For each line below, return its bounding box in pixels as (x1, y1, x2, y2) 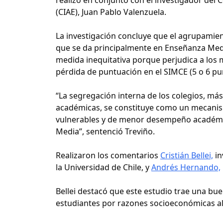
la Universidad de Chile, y (56, 161, 151, 173)
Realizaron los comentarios (56, 149, 160, 161)
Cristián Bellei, (160, 149, 213, 161)
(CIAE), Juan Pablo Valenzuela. (56, 6, 166, 17)
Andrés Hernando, (151, 161, 221, 173)
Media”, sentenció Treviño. (56, 125, 155, 137)
